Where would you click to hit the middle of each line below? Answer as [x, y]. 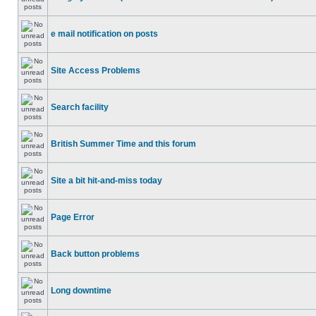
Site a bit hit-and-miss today [107, 181]
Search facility [80, 107]
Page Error [73, 217]
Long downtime [81, 291]
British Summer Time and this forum [123, 144]
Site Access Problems [96, 71]
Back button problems [95, 254]
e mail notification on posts [104, 34]
